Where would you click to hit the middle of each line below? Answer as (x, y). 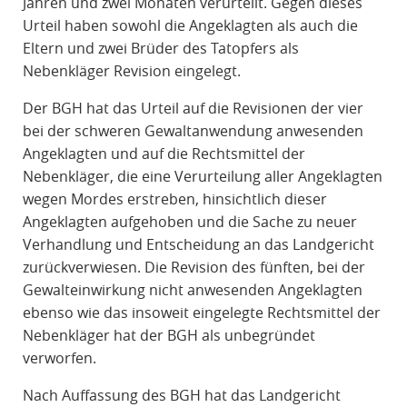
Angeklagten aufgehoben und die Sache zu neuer (189, 222)
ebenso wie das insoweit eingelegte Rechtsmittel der (201, 313)
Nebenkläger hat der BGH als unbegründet (169, 336)
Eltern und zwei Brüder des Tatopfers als (160, 49)
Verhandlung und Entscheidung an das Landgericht (198, 245)
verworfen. (59, 358)
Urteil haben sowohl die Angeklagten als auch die (190, 26)
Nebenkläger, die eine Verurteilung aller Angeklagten (202, 177)
